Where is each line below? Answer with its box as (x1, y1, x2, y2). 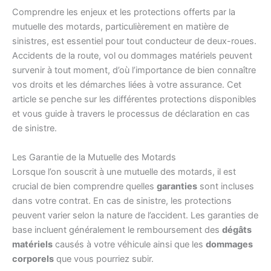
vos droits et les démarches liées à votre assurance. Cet (12, 79, 241, 91)
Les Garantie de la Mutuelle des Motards (12, 151, 176, 163)
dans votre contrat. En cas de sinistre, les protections (12, 195, 232, 206)
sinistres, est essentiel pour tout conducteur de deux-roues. (12, 36, 256, 47)
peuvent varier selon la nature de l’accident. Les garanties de (12, 209, 258, 221)
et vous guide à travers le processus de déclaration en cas (12, 108, 250, 120)
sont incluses (197, 180, 254, 192)
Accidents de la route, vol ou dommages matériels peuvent (12, 50, 252, 62)
